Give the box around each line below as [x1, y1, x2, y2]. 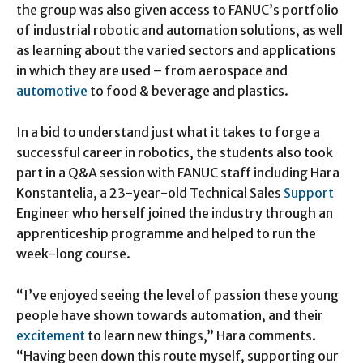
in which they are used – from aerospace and [16, 62, 288, 79]
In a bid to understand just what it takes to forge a [16, 123, 320, 140]
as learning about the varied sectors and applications [16, 41, 336, 58]
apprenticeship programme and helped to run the [16, 224, 316, 241]
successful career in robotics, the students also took [16, 143, 333, 160]
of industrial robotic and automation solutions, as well [16, 21, 343, 38]
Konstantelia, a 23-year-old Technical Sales [16, 184, 284, 201]
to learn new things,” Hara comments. [85, 327, 316, 344]
